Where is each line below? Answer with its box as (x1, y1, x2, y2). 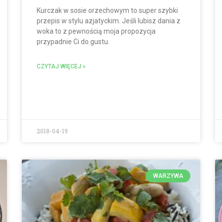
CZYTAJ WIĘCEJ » (37, 63, 86, 70)
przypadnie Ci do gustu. (37, 38, 110, 46)
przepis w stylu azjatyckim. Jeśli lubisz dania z (37, 17, 180, 25)
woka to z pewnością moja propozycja (37, 27, 156, 36)
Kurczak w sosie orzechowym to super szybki (37, 6, 178, 15)
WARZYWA (153, 172, 183, 179)
